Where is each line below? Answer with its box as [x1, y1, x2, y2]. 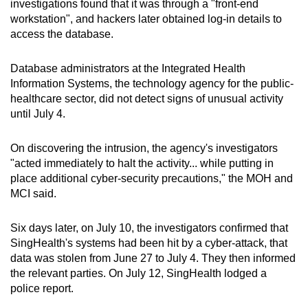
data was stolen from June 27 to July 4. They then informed [10, 252, 296, 264]
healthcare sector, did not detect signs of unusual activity [10, 92, 283, 104]
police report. [10, 282, 74, 294]
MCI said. [10, 187, 56, 199]
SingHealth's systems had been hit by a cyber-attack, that [10, 236, 287, 249]
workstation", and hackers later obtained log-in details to [10, 12, 282, 25]
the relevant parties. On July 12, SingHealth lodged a [10, 267, 267, 279]
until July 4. [10, 107, 65, 120]
